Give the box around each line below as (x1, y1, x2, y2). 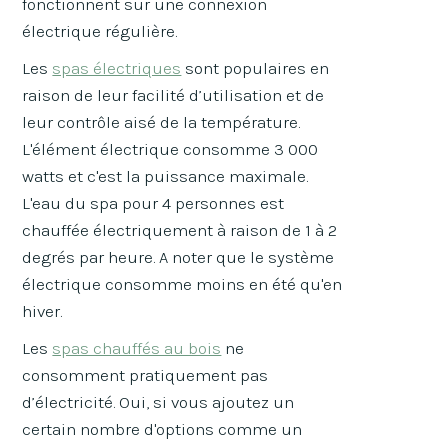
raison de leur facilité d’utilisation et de (22, 85, 325, 106)
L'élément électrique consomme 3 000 (22, 139, 319, 160)
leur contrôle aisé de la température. (22, 112, 301, 133)
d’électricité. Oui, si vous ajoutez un (22, 392, 295, 413)
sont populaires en (181, 58, 330, 79)
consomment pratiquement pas (22, 365, 269, 386)
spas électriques (52, 58, 182, 79)
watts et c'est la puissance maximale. (22, 166, 309, 187)
